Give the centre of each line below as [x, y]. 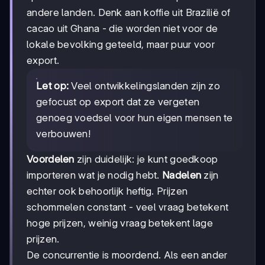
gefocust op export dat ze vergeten [118, 102]
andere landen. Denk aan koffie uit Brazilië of [129, 13]
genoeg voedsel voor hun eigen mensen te [135, 118]
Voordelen [51, 159]
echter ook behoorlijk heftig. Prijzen [107, 191]
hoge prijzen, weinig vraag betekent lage [120, 223]
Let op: [53, 86]
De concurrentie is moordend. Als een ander [127, 255]
